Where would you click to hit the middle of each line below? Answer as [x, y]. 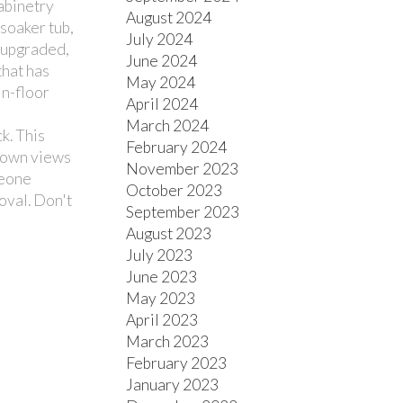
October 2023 [175, 190]
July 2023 [160, 255]
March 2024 [168, 125]
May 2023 [161, 298]
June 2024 [162, 60]
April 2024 [162, 103]
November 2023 [183, 168]
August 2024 [169, 17]
